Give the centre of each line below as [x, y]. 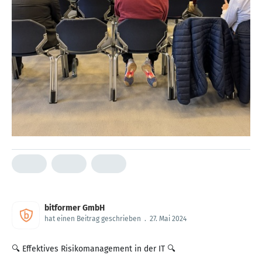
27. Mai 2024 [168, 218]
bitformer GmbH [75, 208]
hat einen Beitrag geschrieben [93, 218]
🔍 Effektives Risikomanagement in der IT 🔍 [94, 249]
